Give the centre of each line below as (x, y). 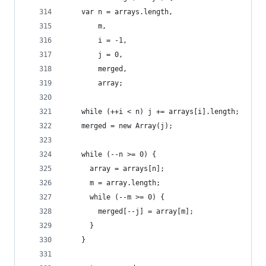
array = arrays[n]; (115, 169)
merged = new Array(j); (119, 126)
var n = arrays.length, (119, 12)
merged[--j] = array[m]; (129, 211)
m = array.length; (113, 183)
